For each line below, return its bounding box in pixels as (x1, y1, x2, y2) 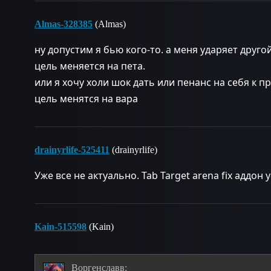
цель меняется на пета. (34, 59, 145, 73)
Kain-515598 (34, 221, 87, 232)
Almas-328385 (34, 19, 93, 29)
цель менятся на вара (34, 92, 138, 105)
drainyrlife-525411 (34, 145, 109, 155)
